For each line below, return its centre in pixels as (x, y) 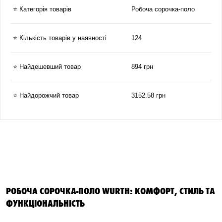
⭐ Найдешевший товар (47, 67)
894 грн (142, 67)
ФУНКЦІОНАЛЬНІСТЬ (45, 203)
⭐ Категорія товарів (42, 9)
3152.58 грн (148, 95)
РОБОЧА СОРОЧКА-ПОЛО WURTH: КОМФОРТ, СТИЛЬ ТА (111, 190)
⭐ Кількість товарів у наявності (60, 38)
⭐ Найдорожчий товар (46, 95)
